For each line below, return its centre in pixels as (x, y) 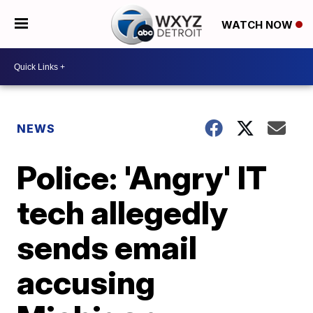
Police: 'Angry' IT (142, 177)
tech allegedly (123, 212)
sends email (107, 247)
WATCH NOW (258, 24)
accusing (86, 282)
